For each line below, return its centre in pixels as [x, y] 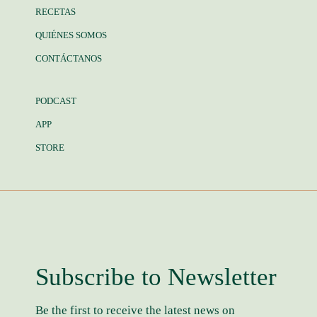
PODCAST [56, 100]
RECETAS [56, 11]
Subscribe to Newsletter [156, 277]
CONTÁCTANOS [69, 58]
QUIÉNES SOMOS [71, 35]
